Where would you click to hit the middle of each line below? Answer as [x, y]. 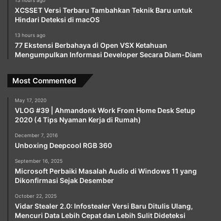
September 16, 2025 [39, 161]
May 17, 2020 [31, 100]
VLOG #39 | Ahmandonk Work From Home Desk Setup [105, 110]
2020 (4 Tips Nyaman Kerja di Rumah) [78, 119]
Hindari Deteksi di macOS [57, 19]
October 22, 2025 [36, 196]
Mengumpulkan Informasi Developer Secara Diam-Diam [109, 54]
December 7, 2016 [36, 135]
